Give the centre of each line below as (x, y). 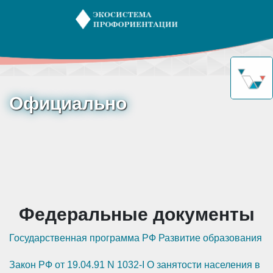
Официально (68, 103)
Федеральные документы (136, 214)
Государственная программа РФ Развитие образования (136, 238)
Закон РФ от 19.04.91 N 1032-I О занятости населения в (135, 265)
